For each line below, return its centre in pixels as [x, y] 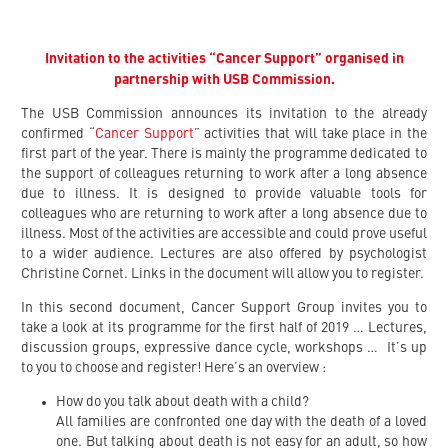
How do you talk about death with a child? [182, 402]
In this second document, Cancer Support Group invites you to [224, 308]
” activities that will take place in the [310, 134]
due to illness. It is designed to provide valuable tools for [224, 194]
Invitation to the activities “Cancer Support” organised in [224, 59]
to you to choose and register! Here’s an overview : [173, 368]
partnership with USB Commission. [224, 80]
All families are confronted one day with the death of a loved [241, 422]
